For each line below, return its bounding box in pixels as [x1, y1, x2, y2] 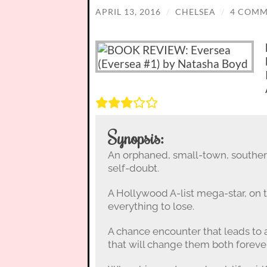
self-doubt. [107, 162, 159, 174]
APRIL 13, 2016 [95, 6, 161, 17]
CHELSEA [175, 6, 216, 17]
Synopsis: [107, 126, 164, 149]
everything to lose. [107, 200, 194, 212]
